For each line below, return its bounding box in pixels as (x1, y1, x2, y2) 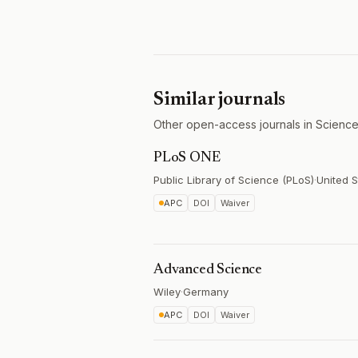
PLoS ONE (153, 151, 221, 165)
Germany (183, 285, 229, 298)
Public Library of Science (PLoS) (153, 173, 314, 186)
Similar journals (153, 90, 286, 109)
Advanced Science (153, 263, 263, 277)
